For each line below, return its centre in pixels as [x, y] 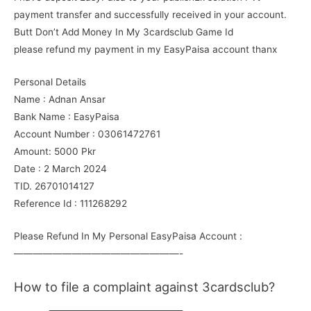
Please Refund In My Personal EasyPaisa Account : [128, 236]
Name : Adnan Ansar [60, 99]
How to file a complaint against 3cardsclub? [144, 286]
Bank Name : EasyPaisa [67, 116]
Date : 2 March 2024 [60, 168]
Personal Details [50, 82]
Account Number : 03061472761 [87, 134]
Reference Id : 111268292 [70, 203]
